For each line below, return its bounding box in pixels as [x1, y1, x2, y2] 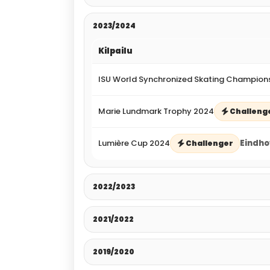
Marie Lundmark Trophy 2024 [98, 105, 214, 117]
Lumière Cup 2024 [98, 137, 170, 149]
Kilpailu [98, 45, 133, 57]
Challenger [186, 137, 233, 148]
